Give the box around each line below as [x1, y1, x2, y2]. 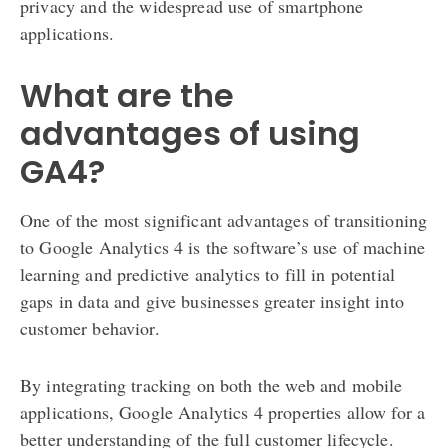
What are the [20, 72, 234, 118]
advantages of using [20, 110, 360, 156]
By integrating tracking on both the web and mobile [20, 372, 403, 397]
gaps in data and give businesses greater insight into [20, 288, 404, 313]
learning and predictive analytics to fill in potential [20, 261, 396, 286]
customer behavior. [20, 315, 160, 340]
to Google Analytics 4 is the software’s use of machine [20, 234, 426, 259]
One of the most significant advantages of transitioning [20, 207, 428, 232]
